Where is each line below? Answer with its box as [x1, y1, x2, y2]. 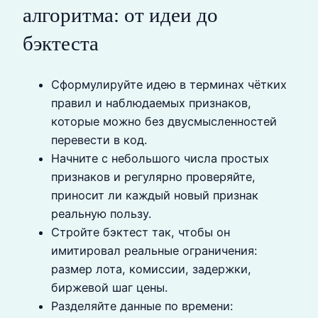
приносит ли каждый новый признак [51, 187, 258, 202]
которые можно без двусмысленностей [51, 114, 277, 128]
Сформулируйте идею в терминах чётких [51, 77, 287, 92]
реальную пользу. [51, 206, 151, 221]
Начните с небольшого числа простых [51, 150, 269, 165]
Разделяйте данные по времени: [51, 298, 233, 313]
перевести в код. [51, 132, 147, 147]
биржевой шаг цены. [51, 280, 168, 295]
